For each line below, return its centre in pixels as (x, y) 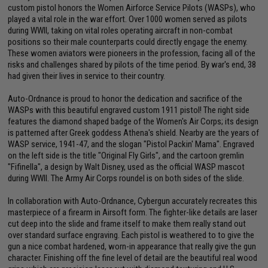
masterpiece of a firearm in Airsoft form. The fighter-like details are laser (133, 212)
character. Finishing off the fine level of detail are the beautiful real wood (133, 258)
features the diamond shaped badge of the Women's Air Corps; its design (133, 121)
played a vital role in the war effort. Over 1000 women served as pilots (128, 19)
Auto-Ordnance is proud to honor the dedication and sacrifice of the (125, 99)
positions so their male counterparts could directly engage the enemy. (128, 42)
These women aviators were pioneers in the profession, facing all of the (132, 53)
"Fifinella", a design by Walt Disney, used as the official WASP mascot (127, 167)
